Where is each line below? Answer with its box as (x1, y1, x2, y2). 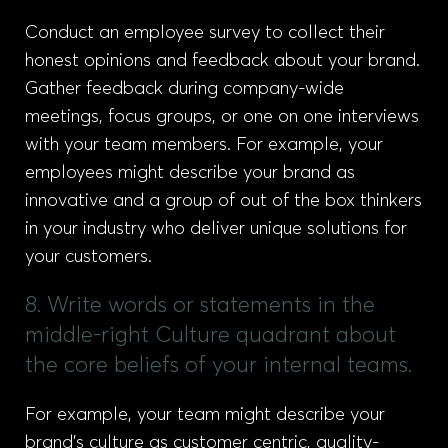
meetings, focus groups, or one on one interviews (25, 108, 419, 126)
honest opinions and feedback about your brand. (25, 52, 420, 70)
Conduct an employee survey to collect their (25, 24, 385, 42)
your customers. (25, 248, 152, 266)
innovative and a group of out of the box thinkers (25, 192, 422, 210)
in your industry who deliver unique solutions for (25, 220, 407, 238)
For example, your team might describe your (25, 406, 385, 424)
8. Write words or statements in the (25, 295, 375, 317)
